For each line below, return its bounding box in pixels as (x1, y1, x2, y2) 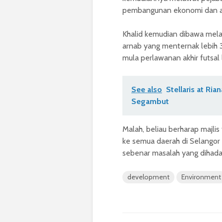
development (127, 172, 169, 182)
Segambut (131, 97, 169, 107)
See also (131, 85, 162, 95)
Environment (181, 172, 221, 182)
